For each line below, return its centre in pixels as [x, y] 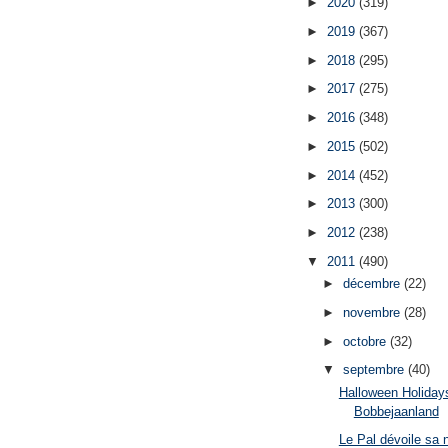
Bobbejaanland [396, 411]
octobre [366, 341]
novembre [373, 312]
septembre [375, 370]
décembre [373, 284]
